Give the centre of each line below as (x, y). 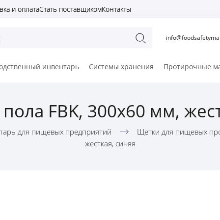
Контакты (116, 9)
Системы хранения (121, 67)
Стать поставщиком (70, 9)
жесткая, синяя (110, 144)
